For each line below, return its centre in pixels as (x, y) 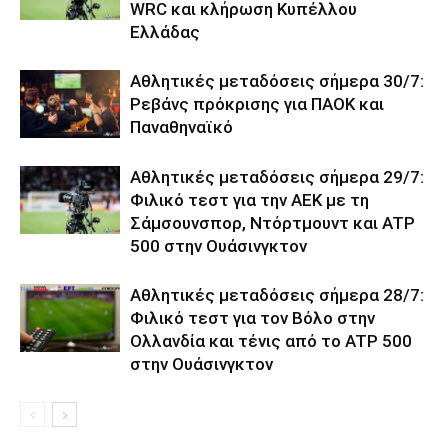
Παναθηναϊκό (181, 126)
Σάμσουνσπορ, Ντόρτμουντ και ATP (272, 222)
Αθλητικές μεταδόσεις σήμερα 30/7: (277, 80)
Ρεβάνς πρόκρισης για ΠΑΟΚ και (257, 103)
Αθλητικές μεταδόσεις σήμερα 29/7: (277, 176)
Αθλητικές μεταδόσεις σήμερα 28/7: (277, 294)
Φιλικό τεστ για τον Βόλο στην (252, 317)
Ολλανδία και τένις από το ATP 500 (271, 340)
